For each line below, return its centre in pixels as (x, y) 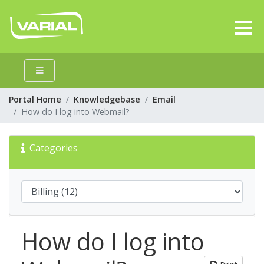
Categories (51, 148)
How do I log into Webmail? (75, 112)
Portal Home (35, 99)
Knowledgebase (107, 99)
